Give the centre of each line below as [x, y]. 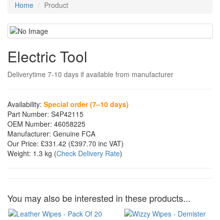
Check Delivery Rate [88, 153]
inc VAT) [110, 143]
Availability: [25, 104]
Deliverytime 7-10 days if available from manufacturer [90, 74]
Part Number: [28, 114]
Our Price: [23, 143]
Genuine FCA [73, 134]
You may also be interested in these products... [99, 198]
